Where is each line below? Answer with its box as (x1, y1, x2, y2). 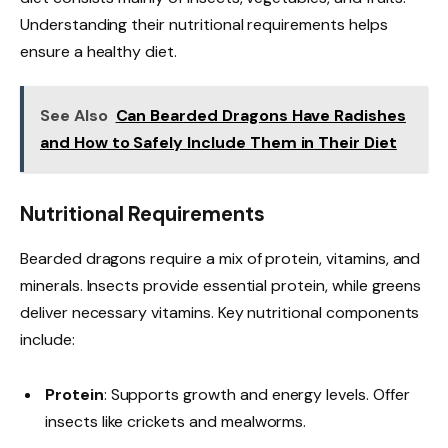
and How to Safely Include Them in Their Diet (40, 131, 397, 153)
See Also (40, 104, 108, 126)
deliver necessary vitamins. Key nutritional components (20, 301, 420, 323)
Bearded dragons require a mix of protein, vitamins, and (20, 247, 421, 269)
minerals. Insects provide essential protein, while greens (20, 274, 422, 296)
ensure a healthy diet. (20, 40, 177, 62)
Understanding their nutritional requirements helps (20, 13, 388, 35)
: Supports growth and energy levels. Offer (103, 384, 410, 405)
